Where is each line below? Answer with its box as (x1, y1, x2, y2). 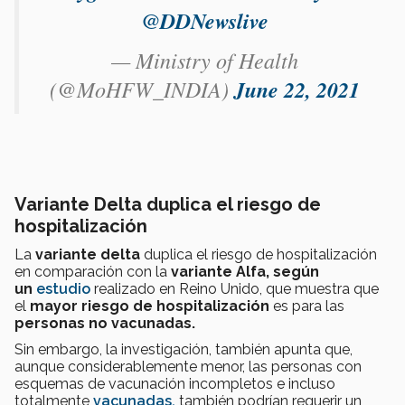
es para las (269, 297, 344, 315)
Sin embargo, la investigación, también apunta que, (14, 340, 353, 358)
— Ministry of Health (111, 44, 298, 74)
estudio (36, 279, 94, 297)
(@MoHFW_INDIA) (50, 73, 234, 103)
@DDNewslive (141, 5, 268, 36)
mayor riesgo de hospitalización (30, 297, 269, 315)
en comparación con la (14, 262, 171, 280)
